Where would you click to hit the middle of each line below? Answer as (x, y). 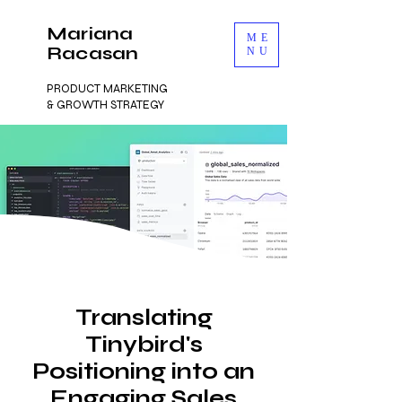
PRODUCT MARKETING (107, 89)
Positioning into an (144, 371)
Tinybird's (144, 345)
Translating (144, 318)
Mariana (90, 34)
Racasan (93, 53)
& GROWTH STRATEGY (105, 105)
